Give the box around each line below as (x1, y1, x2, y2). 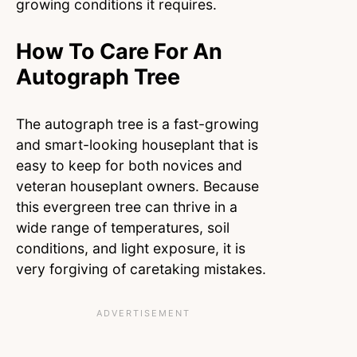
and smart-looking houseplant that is (16, 136, 258, 154)
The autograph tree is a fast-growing (16, 116, 259, 133)
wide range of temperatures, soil (16, 219, 229, 237)
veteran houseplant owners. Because (16, 178, 259, 195)
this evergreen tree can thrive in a (16, 198, 237, 216)
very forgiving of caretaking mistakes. (16, 261, 270, 278)
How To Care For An (16, 38, 222, 65)
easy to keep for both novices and (16, 157, 242, 175)
